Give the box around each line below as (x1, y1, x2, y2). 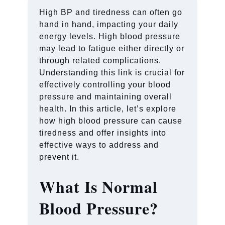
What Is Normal (39, 174, 158, 198)
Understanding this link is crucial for (39, 68, 185, 77)
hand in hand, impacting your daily (39, 20, 179, 29)
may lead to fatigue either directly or (39, 44, 185, 53)
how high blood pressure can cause (39, 116, 183, 125)
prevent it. (39, 152, 80, 161)
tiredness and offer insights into (39, 128, 167, 137)
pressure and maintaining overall (39, 92, 172, 101)
